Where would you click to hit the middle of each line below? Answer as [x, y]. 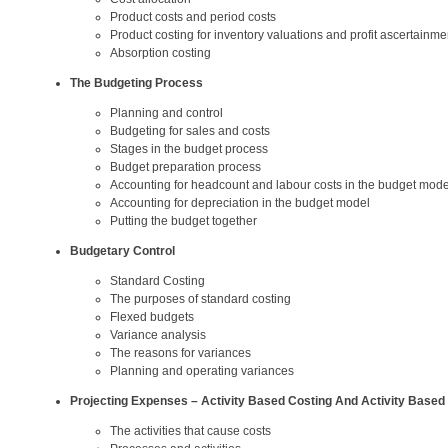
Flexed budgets [152, 317]
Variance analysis [158, 335]
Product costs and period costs [193, 17]
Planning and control [166, 113]
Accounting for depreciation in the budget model [240, 203]
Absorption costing [160, 53]
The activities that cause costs [190, 431]
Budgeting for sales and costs [190, 131]
